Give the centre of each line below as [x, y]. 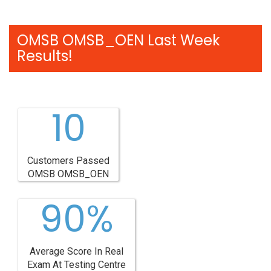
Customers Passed [68, 161]
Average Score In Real [77, 251]
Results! [45, 56]
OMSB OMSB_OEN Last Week [119, 40]
